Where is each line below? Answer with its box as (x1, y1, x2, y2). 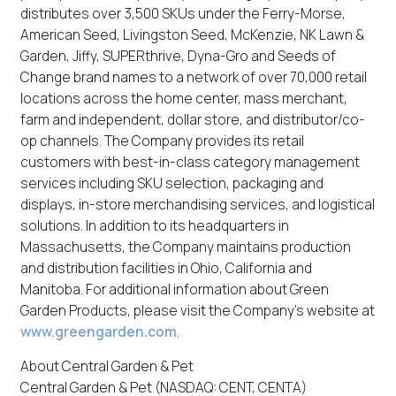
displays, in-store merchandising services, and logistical (19, 194, 375, 214)
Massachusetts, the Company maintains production (19, 236, 351, 256)
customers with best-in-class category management (19, 151, 360, 171)
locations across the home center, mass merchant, (19, 88, 347, 108)
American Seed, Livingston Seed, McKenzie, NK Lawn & (19, 24, 364, 44)
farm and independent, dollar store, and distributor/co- (19, 109, 365, 129)
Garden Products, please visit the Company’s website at (19, 300, 375, 320)
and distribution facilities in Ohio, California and (19, 257, 312, 278)
